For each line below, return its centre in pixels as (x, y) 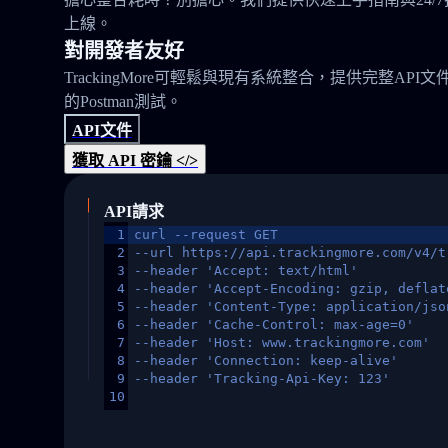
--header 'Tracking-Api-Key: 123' (262, 378)
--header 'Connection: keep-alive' (266, 360)
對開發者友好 (124, 51)
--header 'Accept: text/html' (246, 270)
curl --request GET (206, 234)
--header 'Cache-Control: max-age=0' (274, 324)
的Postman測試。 (123, 101)
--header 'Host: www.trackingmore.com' (282, 342)
